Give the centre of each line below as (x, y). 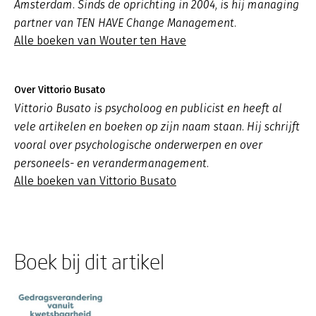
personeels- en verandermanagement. (111, 163)
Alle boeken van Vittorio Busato (95, 181)
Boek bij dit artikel (89, 261)
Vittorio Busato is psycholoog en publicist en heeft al (148, 108)
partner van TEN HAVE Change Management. (125, 23)
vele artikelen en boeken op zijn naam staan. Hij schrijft (157, 127)
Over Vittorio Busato (60, 90)
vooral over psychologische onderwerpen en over (138, 145)
